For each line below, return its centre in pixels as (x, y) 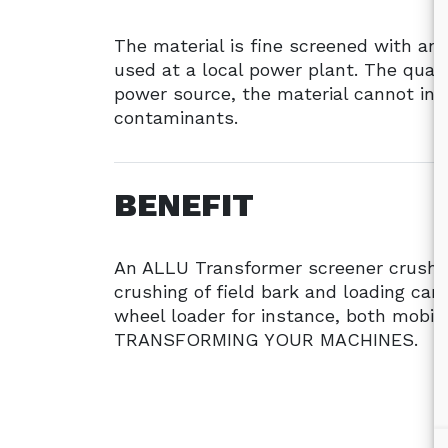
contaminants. (176, 117)
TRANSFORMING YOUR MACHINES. (266, 339)
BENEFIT (184, 205)
